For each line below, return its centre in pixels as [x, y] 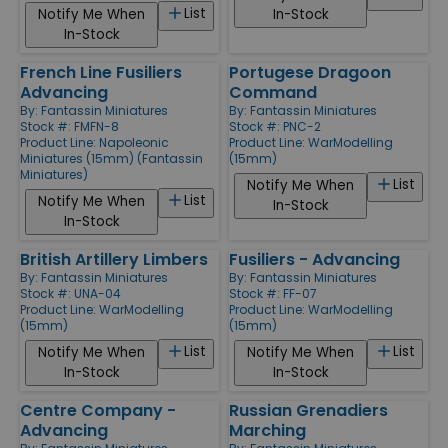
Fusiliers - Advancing [314, 259]
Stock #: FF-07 [273, 293]
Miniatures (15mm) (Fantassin [111, 158]
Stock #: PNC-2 [275, 126]
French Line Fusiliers [101, 72]
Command [273, 92]
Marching [267, 430]
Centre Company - [98, 410]
